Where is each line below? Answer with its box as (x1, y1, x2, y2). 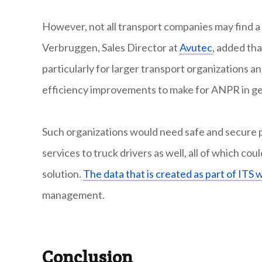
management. (42, 188, 105, 202)
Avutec (180, 41, 212, 54)
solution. (42, 167, 83, 181)
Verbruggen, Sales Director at (42, 41, 180, 54)
